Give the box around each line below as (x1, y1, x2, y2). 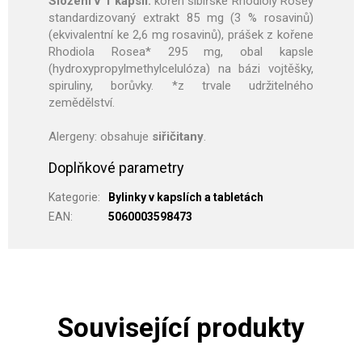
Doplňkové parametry (48, 159, 184, 177)
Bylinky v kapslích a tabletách (108, 191, 263, 204)
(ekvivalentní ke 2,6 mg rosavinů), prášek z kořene (48, 27, 314, 43)
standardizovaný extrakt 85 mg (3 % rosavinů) (48, 11, 314, 26)
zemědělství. (48, 95, 115, 111)
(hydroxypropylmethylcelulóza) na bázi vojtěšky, (48, 61, 314, 77)
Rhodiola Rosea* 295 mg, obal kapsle (48, 44, 314, 60)
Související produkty (57, 312, 305, 344)
